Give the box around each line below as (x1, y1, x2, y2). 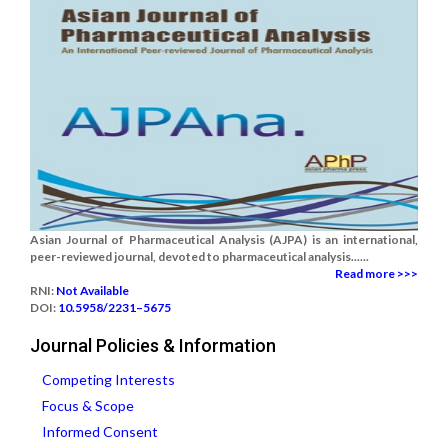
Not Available (56, 283, 129, 299)
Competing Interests (42, 371, 175, 389)
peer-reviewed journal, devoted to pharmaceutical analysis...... (30, 249, 369, 265)
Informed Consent (42, 423, 158, 441)
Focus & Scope (42, 397, 134, 415)
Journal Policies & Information (30, 335, 276, 357)
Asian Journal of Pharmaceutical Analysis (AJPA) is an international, (30, 232, 418, 248)
